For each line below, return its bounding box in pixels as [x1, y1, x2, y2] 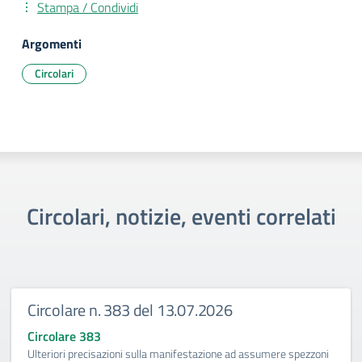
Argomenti [22, 34, 82, 53]
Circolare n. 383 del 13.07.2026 [27, 297, 233, 322]
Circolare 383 [27, 326, 101, 346]
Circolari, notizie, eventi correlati [26, 199, 336, 234]
